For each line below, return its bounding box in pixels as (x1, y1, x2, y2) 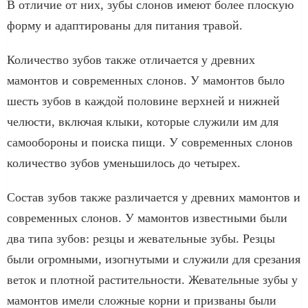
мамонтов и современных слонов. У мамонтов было (7, 73, 285, 87)
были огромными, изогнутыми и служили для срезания (7, 252, 300, 266)
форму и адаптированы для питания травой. (7, 18, 243, 32)
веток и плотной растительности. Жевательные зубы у (7, 272, 298, 287)
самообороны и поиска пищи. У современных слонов (7, 135, 293, 149)
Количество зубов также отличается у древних (7, 52, 255, 67)
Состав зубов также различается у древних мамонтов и (7, 190, 300, 204)
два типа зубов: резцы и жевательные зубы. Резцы (7, 231, 275, 245)
